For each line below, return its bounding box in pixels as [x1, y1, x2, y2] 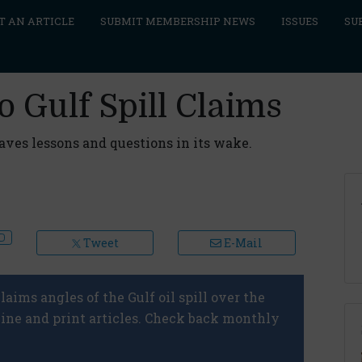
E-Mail [221, 234, 263, 250]
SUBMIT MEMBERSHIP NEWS [99, 15, 255, 27]
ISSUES [280, 15, 318, 27]
